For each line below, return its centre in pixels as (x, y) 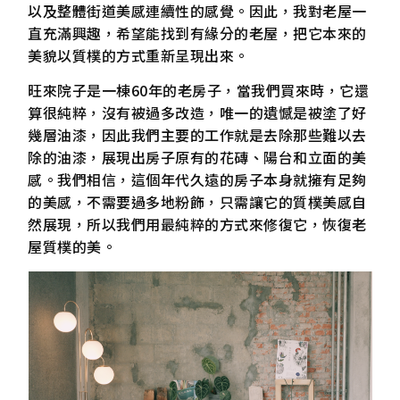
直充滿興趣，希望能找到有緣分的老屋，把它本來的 (197, 33)
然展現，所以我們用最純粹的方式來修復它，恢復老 (197, 225)
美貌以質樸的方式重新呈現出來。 (138, 55)
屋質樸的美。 (72, 247)
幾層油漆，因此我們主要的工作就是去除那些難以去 (197, 135)
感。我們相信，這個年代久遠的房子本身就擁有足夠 (197, 180)
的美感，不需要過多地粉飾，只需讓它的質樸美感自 (197, 202)
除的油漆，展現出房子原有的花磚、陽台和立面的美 (197, 158)
